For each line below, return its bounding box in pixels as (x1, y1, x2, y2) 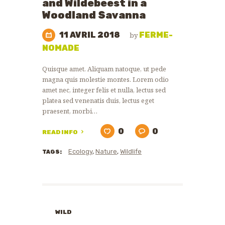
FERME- (139, 30, 173, 40)
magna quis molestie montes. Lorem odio (42, 75, 169, 84)
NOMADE (42, 43, 79, 53)
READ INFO (42, 128, 77, 136)
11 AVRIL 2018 (59, 30, 122, 40)
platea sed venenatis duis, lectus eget (42, 96, 154, 105)
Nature (95, 147, 117, 155)
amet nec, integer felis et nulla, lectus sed (42, 85, 166, 95)
